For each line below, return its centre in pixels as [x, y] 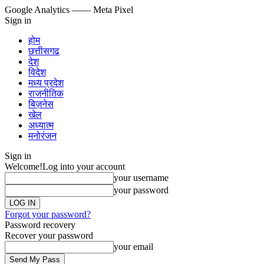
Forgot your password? [48, 214]
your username [141, 178]
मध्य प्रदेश [46, 83]
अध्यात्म [41, 125]
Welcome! [24, 166]
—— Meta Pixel [103, 10]
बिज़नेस [41, 104]
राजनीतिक [46, 93]
